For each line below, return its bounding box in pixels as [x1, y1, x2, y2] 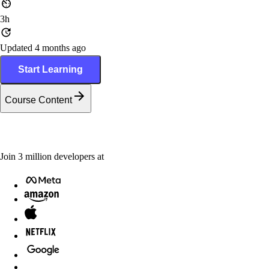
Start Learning [18, 64, 83, 74]
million [23, 151, 52, 162]
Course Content [5, 95, 72, 106]
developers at [54, 151, 104, 162]
